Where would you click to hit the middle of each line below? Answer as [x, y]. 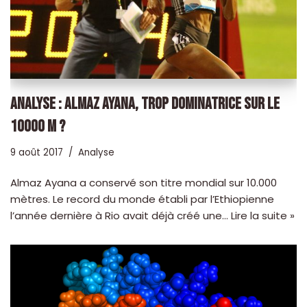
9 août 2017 [37, 153]
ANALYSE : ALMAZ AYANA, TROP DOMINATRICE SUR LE [145, 104]
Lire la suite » [263, 216]
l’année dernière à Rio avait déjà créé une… [121, 216]
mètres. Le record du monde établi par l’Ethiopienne [142, 199]
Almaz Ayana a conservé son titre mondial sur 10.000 [144, 183]
